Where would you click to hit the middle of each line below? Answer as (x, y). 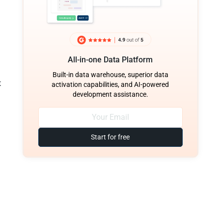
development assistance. (110, 94)
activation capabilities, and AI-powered (110, 84)
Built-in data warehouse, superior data (110, 74)
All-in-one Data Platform (110, 59)
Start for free (110, 137)
